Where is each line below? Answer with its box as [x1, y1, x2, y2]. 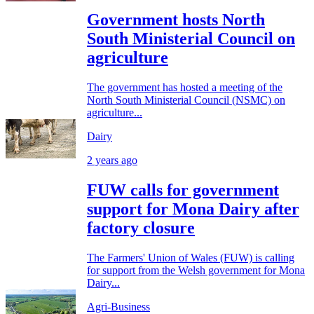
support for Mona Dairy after [87, 200, 299, 219]
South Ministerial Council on [87, 29, 295, 48]
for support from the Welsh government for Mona [87, 264, 305, 277]
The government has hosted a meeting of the [87, 81, 282, 94]
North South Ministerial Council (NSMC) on [87, 94, 285, 107]
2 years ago [87, 154, 137, 167]
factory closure [87, 219, 195, 238]
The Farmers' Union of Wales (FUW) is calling [87, 252, 294, 264]
